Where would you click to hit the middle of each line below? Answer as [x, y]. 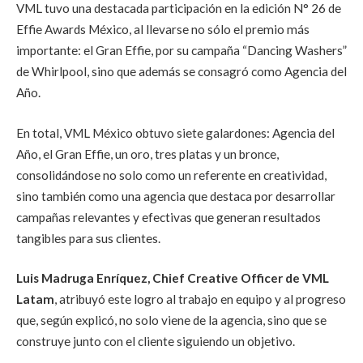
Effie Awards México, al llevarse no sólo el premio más [163, 29]
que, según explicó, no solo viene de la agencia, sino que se [171, 320]
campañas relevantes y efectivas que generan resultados [169, 217]
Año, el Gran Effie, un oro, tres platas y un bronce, [147, 154]
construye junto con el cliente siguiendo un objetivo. [156, 342]
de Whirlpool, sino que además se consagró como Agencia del [181, 71]
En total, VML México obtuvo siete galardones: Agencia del [175, 132]
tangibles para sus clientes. [88, 238]
